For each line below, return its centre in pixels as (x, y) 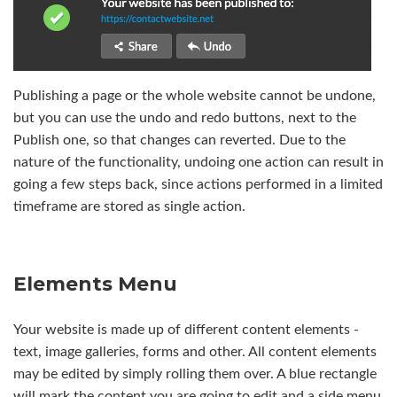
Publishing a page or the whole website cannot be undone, (195, 96)
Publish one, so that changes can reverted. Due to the (179, 140)
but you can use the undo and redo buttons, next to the (185, 118)
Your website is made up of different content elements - (186, 330)
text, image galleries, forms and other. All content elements (195, 352)
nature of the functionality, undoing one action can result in (198, 163)
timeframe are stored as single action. (129, 207)
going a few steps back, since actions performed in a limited (198, 185)
